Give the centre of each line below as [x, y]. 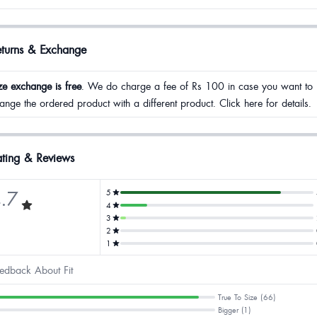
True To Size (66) [247, 297]
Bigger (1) [234, 310]
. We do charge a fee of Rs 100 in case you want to [197, 86]
